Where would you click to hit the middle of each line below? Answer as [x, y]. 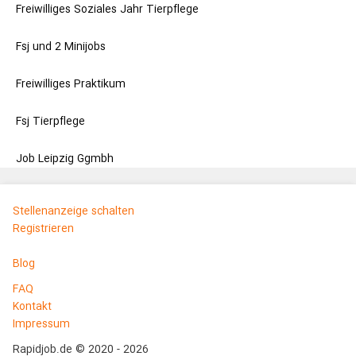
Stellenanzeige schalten [73, 211]
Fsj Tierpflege [50, 122]
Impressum [41, 324]
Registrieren [43, 229]
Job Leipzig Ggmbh [65, 159]
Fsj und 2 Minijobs [61, 47]
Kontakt [32, 307]
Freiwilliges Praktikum [71, 84]
